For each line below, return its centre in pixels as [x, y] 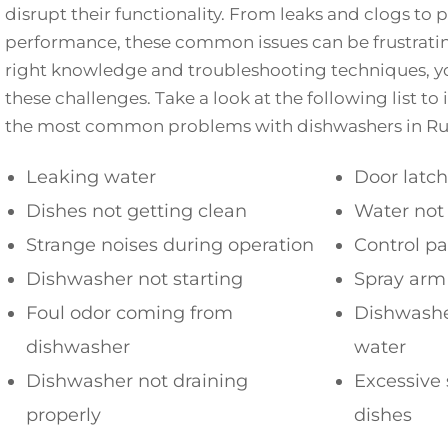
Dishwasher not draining [137, 381]
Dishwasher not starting [134, 279]
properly [63, 415]
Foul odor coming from [129, 313]
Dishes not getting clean [136, 211]
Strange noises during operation [170, 245]
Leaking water [91, 177]
